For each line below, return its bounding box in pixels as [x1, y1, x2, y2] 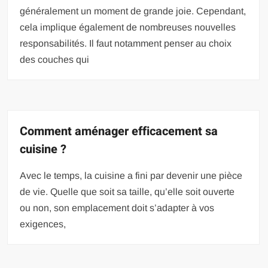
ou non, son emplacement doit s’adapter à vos [20, 202, 215, 213]
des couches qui [20, 54, 90, 65]
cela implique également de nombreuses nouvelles [20, 22, 236, 32]
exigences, [20, 218, 66, 229]
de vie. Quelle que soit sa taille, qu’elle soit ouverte [20, 186, 235, 197]
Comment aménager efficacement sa [20, 122, 218, 140]
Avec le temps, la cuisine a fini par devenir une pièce [20, 170, 243, 181]
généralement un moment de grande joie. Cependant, [20, 5, 246, 16]
